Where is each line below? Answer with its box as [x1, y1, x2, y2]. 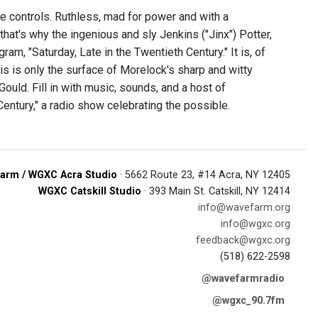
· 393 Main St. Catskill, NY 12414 [141, 185, 290, 197]
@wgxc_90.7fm [212, 295, 285, 307]
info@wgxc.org [221, 218, 290, 230]
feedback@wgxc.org [196, 234, 290, 246]
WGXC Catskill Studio [38, 185, 141, 197]
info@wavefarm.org [198, 202, 290, 214]
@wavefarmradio [202, 273, 285, 285]
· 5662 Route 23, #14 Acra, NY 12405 [117, 169, 290, 181]
